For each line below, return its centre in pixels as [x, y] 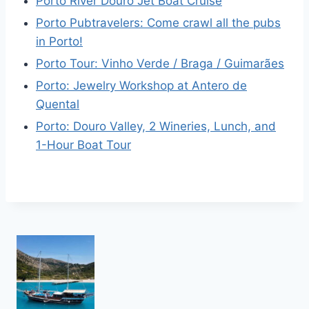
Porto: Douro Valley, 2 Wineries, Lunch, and [156, 127]
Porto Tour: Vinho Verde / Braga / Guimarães [160, 64]
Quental [58, 104]
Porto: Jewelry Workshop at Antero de [141, 86]
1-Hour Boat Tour [83, 145]
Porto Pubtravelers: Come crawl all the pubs [158, 23]
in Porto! [59, 42]
